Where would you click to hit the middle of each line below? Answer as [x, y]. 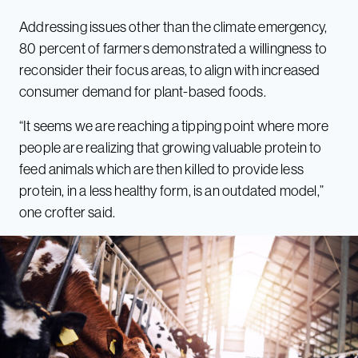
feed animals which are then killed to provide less [161, 169]
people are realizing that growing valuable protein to [171, 148]
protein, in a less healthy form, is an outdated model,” [171, 191]
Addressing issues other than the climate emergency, [173, 27]
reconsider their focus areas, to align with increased [170, 70]
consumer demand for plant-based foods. [143, 92]
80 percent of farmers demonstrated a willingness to [173, 49]
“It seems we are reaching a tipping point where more [174, 126]
